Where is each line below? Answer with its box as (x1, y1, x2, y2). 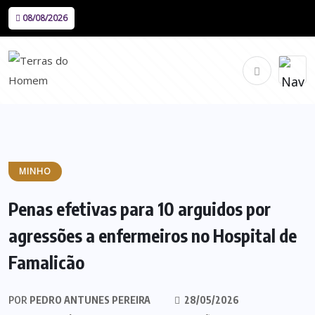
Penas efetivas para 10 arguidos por (8, 198, 271, 220)
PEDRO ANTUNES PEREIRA (27, 294, 150, 306)
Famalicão (8, 251, 84, 274)
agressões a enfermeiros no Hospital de (8, 224, 297, 247)
